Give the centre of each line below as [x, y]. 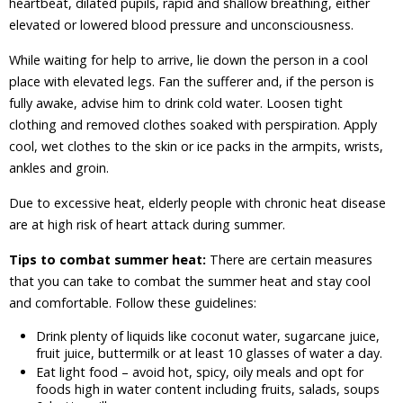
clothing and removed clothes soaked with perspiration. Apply [193, 125]
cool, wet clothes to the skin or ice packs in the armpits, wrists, [196, 146]
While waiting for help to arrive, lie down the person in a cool [188, 60]
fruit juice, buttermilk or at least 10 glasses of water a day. [209, 353]
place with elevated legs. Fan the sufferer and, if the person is [192, 81]
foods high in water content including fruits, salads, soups [208, 389]
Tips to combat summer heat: [109, 260]
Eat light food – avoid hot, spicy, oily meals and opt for [200, 372]
